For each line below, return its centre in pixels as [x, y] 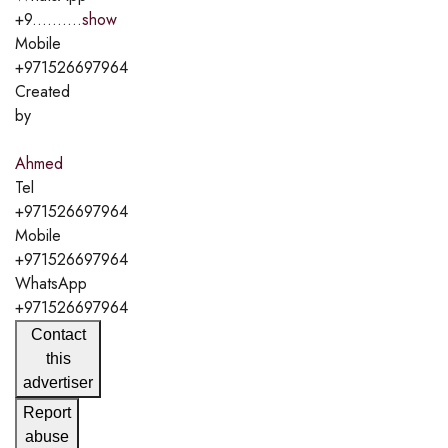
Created [42, 91]
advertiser [58, 382]
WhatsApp [51, 283]
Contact [58, 334]
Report [47, 412]
